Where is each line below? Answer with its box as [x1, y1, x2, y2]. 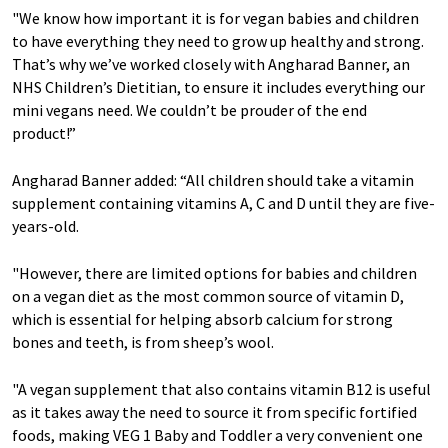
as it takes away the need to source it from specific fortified [12, 401, 417, 422]
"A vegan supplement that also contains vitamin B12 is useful [12, 378, 431, 399]
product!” [12, 122, 79, 143]
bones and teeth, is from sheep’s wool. [12, 331, 277, 352]
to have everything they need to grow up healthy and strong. [12, 30, 424, 51]
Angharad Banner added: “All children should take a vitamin [12, 169, 414, 190]
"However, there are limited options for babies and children [12, 262, 417, 283]
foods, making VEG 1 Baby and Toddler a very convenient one [12, 424, 423, 445]
